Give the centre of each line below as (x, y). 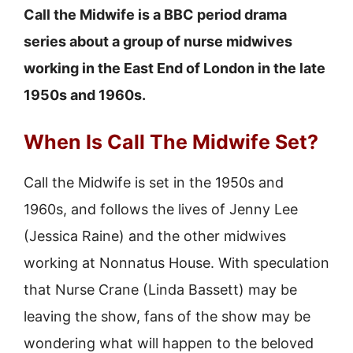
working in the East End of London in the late (175, 68)
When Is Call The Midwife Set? (171, 142)
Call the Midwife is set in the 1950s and (154, 182)
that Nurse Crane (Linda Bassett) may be (160, 290)
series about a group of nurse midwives (158, 41)
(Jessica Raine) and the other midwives (155, 236)
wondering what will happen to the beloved (169, 343)
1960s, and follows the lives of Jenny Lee (161, 209)
